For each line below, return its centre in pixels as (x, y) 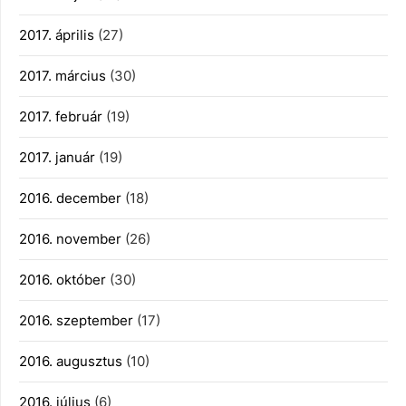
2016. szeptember (76, 320)
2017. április (57, 35)
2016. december (70, 198)
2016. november (70, 239)
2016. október (63, 280)
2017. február (61, 116)
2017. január (57, 157)
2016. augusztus (71, 361)
